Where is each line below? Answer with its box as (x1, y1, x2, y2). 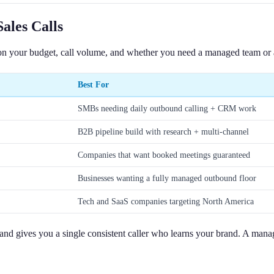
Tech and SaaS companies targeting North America (78, 196, 254, 206)
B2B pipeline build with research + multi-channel (78, 126, 249, 136)
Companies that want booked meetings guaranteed (78, 149, 250, 160)
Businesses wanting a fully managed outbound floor (78, 172, 256, 183)
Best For (78, 79, 109, 89)
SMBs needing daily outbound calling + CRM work (78, 103, 256, 113)
